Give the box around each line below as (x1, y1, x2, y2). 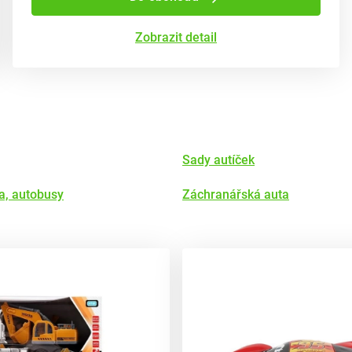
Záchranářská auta (182, 187, 289, 202)
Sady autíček (182, 152, 255, 167)
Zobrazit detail (135, 30, 217, 45)
